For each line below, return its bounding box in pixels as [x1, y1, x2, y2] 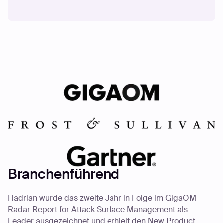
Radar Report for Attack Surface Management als [7, 204, 188, 215]
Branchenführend [7, 165, 119, 183]
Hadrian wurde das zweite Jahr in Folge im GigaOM [7, 192, 196, 203]
